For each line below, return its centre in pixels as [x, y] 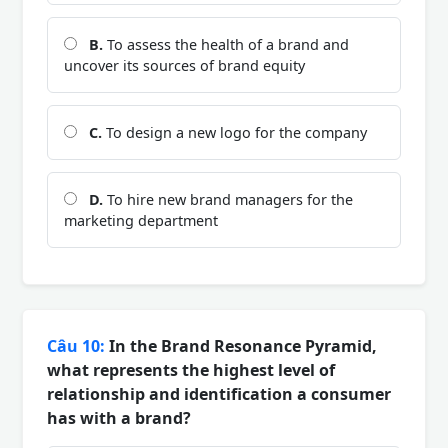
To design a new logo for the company [234, 133]
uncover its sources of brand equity [184, 66]
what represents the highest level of [191, 370]
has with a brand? [119, 418]
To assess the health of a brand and [226, 45]
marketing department [141, 221]
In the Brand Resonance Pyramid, [241, 346]
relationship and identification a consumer [219, 394]
